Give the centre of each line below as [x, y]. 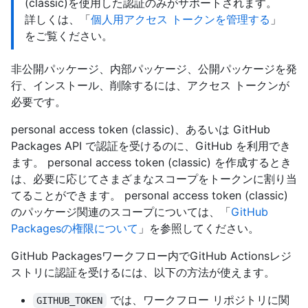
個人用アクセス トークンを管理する [180, 20]
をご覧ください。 [69, 36]
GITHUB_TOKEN [70, 301]
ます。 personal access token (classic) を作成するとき [151, 163]
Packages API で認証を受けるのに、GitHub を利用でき [151, 146]
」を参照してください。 [199, 229]
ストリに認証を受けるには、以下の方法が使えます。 [143, 273]
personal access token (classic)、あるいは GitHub [141, 130]
